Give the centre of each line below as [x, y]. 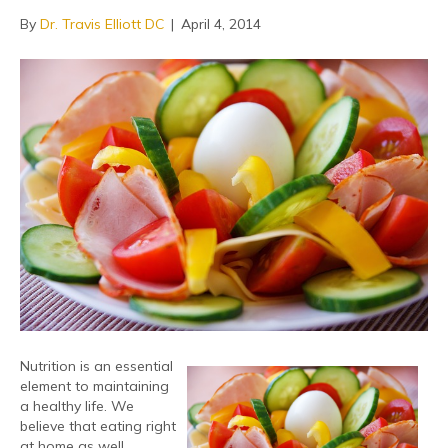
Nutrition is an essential [96, 365]
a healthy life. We [77, 405]
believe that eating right [98, 425]
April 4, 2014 [221, 24]
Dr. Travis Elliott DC [102, 24]
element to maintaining [94, 385]
